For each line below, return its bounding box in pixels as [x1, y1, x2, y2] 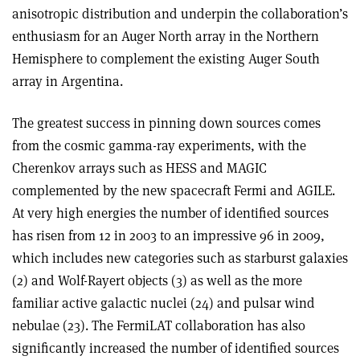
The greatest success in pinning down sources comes [12, 113, 321, 132]
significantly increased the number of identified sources [12, 338, 339, 357]
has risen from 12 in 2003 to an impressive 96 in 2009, [12, 226, 325, 244]
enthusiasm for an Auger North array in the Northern [12, 27, 319, 45]
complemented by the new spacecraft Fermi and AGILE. [12, 181, 335, 199]
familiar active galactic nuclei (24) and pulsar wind [12, 293, 315, 312]
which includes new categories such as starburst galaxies [12, 248, 348, 267]
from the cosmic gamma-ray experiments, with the [12, 136, 306, 154]
